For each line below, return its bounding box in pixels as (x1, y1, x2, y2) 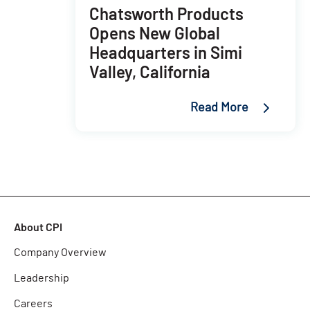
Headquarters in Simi (89, 42, 242, 62)
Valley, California (89, 61, 210, 82)
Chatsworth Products (89, 3, 244, 24)
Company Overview (14, 246, 107, 258)
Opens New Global (89, 22, 220, 43)
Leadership (14, 272, 69, 284)
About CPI (14, 219, 62, 233)
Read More (190, 101, 248, 114)
